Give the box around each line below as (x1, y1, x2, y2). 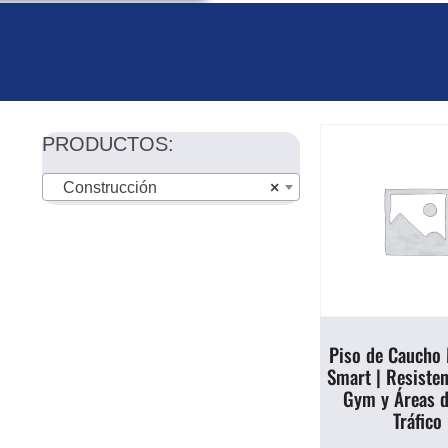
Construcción (51, 178, 157, 196)
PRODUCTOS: (42, 133, 174, 155)
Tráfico (392, 405, 442, 434)
